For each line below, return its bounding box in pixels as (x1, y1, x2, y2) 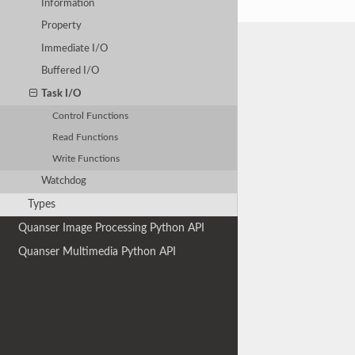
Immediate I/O (41, 43, 109, 54)
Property (41, 21, 82, 32)
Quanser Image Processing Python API (18, 222, 205, 235)
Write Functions (52, 155, 120, 164)
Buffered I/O (41, 66, 100, 77)
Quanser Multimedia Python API (18, 245, 177, 258)
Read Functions (52, 133, 119, 143)
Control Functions (52, 111, 129, 120)
